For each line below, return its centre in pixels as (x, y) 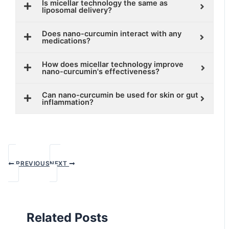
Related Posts (67, 218)
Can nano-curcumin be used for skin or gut (120, 95)
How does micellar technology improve (113, 64)
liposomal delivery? (77, 10)
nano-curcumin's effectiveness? (101, 71)
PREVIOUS (32, 164)
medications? (66, 41)
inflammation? (68, 102)
